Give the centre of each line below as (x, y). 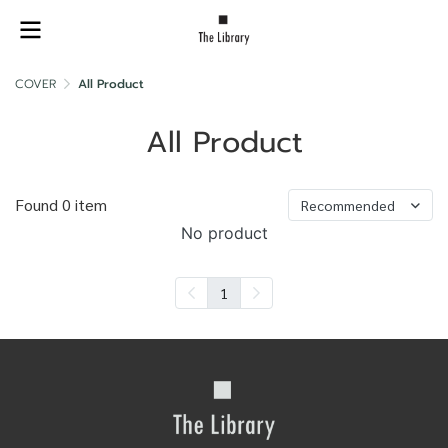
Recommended (348, 205)
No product (224, 233)
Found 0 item (61, 204)
